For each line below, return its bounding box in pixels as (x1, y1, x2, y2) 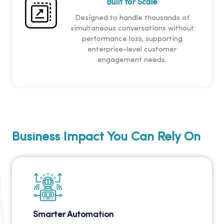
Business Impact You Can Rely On (12, 131, 200, 144)
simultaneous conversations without (70, 25, 194, 33)
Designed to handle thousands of (74, 14, 189, 22)
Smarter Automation (33, 210, 113, 219)
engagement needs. (97, 56, 166, 64)
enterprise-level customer (87, 46, 176, 54)
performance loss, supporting (81, 35, 182, 43)
